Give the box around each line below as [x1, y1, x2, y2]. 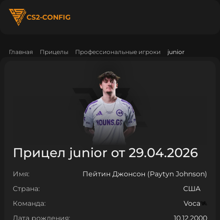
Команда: [13, 198, 46, 208]
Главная [8, 48, 33, 55]
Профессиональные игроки [75, 48, 161, 55]
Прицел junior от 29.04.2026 [13, 144, 198, 161]
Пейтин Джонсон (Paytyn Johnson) [82, 169, 207, 179]
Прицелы [39, 48, 68, 55]
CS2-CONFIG [26, 12, 71, 22]
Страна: [13, 184, 40, 193]
